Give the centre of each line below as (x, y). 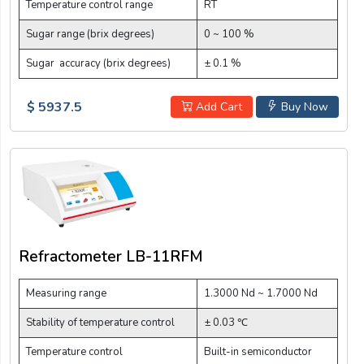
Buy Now (303, 106)
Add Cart (217, 106)
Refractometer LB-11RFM (111, 257)
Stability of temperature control (100, 323)
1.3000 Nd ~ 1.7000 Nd (261, 294)
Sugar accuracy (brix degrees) (98, 63)
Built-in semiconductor (258, 352)
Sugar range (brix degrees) (90, 34)
